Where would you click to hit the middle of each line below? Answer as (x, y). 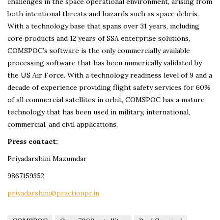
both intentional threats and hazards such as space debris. (103, 14)
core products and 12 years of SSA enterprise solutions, (99, 38)
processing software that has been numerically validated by (105, 63)
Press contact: (33, 141)
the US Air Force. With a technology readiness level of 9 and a (110, 75)
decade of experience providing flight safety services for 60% (109, 87)
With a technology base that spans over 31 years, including (103, 26)
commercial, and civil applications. (63, 124)
